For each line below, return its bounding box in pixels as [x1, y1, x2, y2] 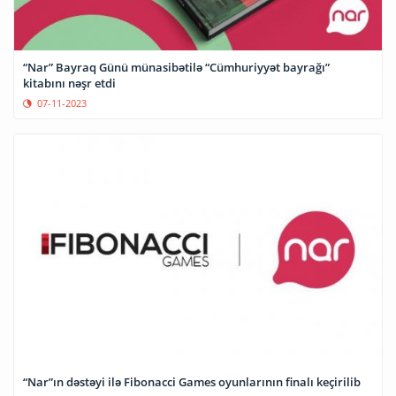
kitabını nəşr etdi [23, 75, 116, 92]
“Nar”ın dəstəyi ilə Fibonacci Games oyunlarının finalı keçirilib [23, 374, 361, 391]
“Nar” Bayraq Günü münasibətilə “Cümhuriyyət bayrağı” [23, 59, 330, 76]
